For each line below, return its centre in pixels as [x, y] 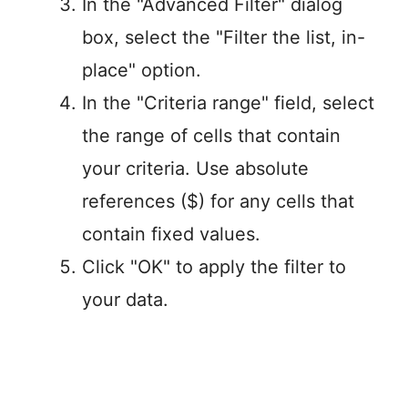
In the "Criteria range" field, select [228, 103]
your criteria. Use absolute [195, 169]
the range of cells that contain [211, 136]
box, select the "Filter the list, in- [224, 38]
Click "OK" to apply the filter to [214, 267]
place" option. [142, 71]
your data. [125, 300]
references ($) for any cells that [218, 202]
